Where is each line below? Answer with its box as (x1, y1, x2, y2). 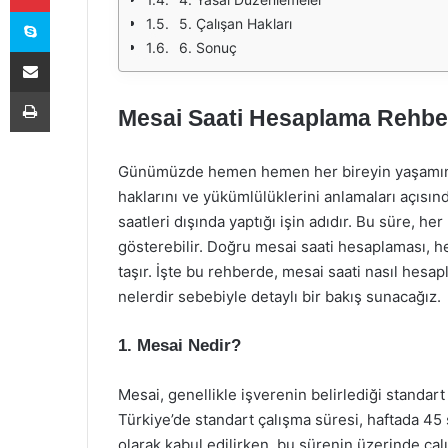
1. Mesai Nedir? (118, 336, 241, 355)
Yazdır (49, 83, 87, 99)
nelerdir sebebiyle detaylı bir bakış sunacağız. (118, 287, 441, 306)
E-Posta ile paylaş (49, 43, 88, 59)
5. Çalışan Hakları (179, 15, 292, 32)
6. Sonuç (179, 39, 237, 56)
